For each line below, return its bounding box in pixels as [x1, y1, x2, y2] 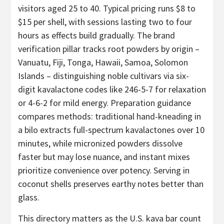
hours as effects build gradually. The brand [18, 29, 175, 41]
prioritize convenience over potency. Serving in [18, 164, 189, 176]
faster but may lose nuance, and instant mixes [18, 150, 190, 162]
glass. [18, 191, 39, 203]
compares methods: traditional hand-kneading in [18, 110, 201, 122]
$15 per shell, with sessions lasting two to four [18, 15, 192, 27]
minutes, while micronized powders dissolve [18, 137, 182, 149]
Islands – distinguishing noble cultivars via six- [18, 69, 189, 81]
